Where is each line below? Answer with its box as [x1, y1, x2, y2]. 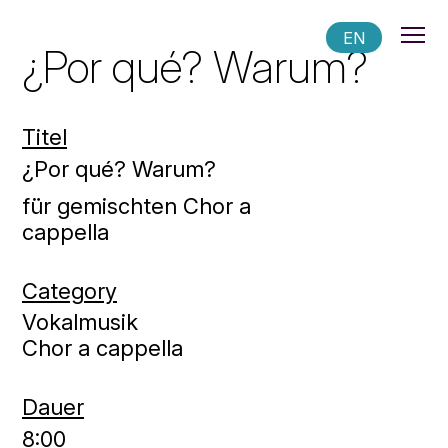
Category [22, 277, 117, 304]
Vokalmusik [22, 309, 138, 335]
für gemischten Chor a [22, 192, 251, 219]
